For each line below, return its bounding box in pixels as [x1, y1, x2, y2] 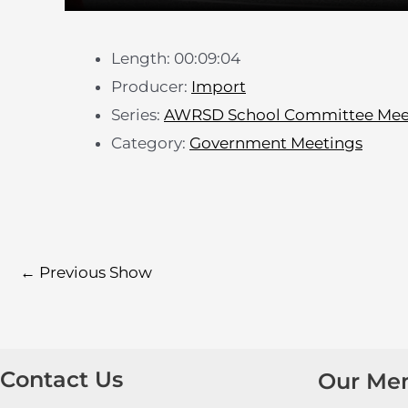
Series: [111, 106, 164, 125]
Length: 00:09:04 [111, 49, 240, 68]
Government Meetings [189, 134, 362, 153]
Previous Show [36, 262, 152, 281]
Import [191, 77, 246, 97]
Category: [111, 134, 189, 153]
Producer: [111, 77, 191, 97]
